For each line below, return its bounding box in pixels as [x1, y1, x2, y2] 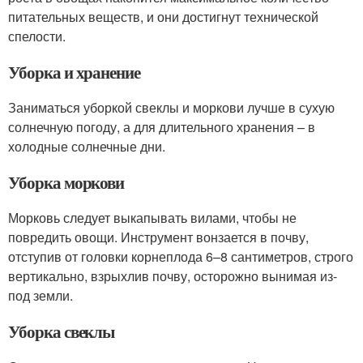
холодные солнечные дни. [8, 136, 165, 156]
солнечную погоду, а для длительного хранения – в [8, 117, 315, 136]
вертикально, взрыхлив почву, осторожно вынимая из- [8, 266, 337, 285]
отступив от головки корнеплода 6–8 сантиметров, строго [8, 246, 353, 266]
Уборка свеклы [8, 318, 115, 344]
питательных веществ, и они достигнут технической [8, 6, 318, 26]
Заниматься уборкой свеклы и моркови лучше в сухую [8, 97, 335, 117]
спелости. [8, 26, 66, 45]
